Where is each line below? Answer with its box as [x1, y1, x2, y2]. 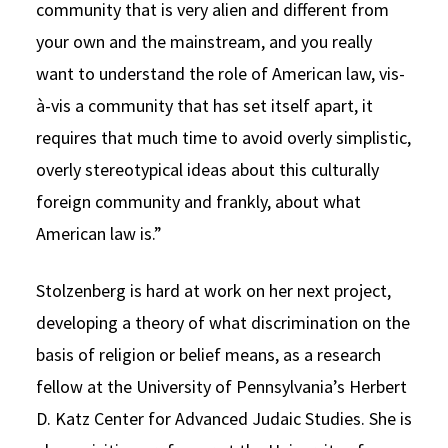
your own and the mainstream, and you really [36, 29, 372, 53]
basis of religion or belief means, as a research [36, 342, 381, 366]
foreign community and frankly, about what [36, 189, 361, 213]
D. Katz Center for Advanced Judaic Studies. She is [36, 406, 412, 430]
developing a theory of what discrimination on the [36, 310, 410, 334]
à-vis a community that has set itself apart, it [36, 93, 373, 117]
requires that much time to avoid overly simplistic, [36, 125, 411, 149]
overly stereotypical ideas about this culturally [36, 157, 379, 181]
